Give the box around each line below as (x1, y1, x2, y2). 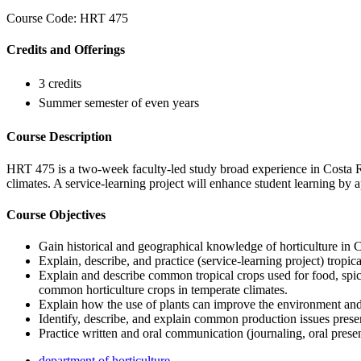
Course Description (6, 130, 112, 144)
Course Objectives (6, 208, 106, 222)
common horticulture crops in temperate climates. (39, 283, 288, 297)
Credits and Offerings (6, 42, 125, 56)
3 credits (39, 77, 81, 91)
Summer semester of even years (39, 96, 199, 110)
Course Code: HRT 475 (6, 10, 128, 25)
